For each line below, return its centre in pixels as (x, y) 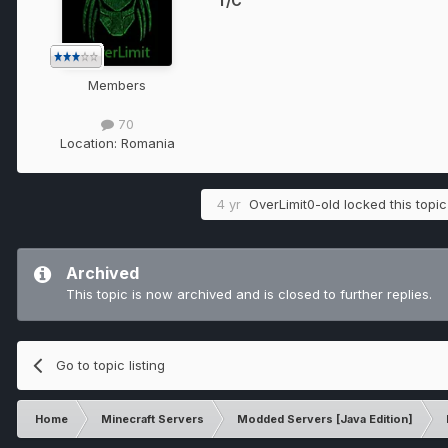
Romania (147, 142)
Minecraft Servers (152, 418)
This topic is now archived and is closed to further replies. (249, 293)
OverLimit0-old (294, 203)
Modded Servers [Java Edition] (325, 418)
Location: (90, 142)
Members (117, 84)
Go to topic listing (111, 364)
